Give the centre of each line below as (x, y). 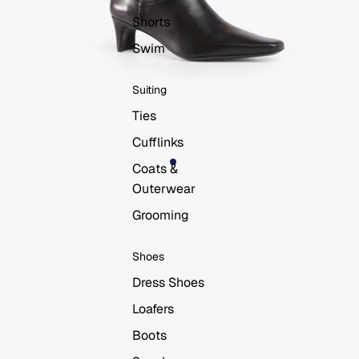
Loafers (153, 309)
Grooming (160, 215)
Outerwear (163, 189)
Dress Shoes (168, 282)
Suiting (149, 90)
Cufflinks (157, 142)
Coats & (155, 169)
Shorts (151, 22)
